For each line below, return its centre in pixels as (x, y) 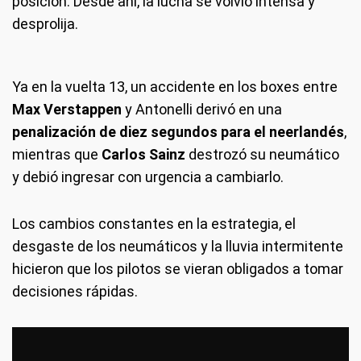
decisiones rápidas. (75, 291)
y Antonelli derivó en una (202, 109)
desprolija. (45, 23)
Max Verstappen (67, 109)
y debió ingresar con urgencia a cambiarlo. (148, 176)
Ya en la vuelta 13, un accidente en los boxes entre (175, 86)
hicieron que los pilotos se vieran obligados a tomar (178, 268)
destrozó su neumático (262, 154)
